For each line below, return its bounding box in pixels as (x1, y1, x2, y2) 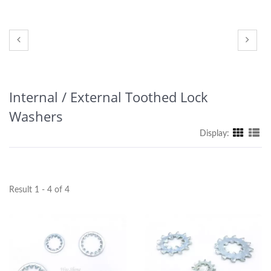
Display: (200, 129, 229, 138)
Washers (9, 107, 63, 125)
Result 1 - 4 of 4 (9, 186, 70, 194)
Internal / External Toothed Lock (9, 88, 208, 106)
